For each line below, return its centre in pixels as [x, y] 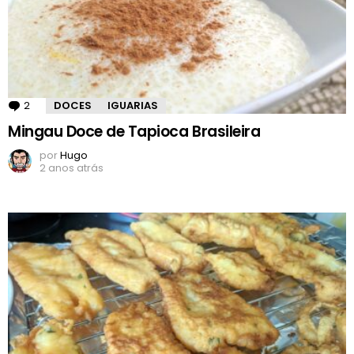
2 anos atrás [72, 168]
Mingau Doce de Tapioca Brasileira [134, 132]
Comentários [67, 106]
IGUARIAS [133, 106]
